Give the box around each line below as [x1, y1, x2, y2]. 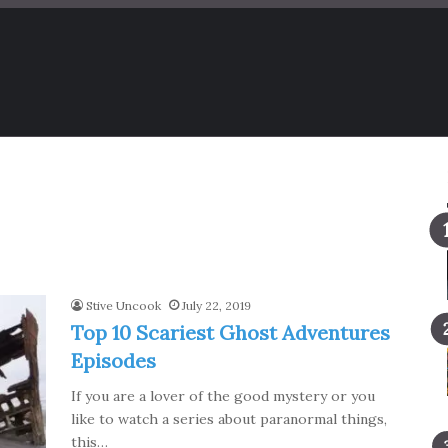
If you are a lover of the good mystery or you [70, 387, 375, 405]
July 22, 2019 [181, 298, 251, 313]
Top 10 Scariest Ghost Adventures [70, 320, 390, 345]
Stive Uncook [85, 298, 161, 313]
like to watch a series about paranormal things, [70, 410, 387, 428]
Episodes [70, 348, 156, 373]
